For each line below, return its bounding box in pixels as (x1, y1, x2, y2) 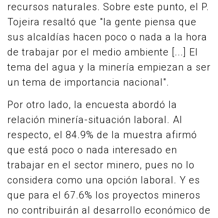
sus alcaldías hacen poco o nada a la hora (7, 31, 207, 43)
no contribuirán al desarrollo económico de (7, 204, 211, 216)
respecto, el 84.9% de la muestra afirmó (7, 129, 197, 141)
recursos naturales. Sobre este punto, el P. (7, 1, 209, 13)
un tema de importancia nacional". (7, 76, 169, 88)
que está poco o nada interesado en (7, 144, 177, 156)
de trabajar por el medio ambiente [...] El (7, 46, 198, 58)
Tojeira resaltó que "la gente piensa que (7, 16, 197, 28)
